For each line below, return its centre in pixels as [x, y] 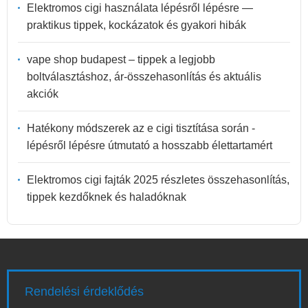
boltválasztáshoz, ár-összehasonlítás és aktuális [144, 76]
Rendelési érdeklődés [84, 291]
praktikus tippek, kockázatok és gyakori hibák [136, 25]
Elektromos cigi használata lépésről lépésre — [140, 8]
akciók [43, 93]
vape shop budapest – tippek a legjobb [121, 59]
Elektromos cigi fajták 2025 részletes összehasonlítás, [158, 179]
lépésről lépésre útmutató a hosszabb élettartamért [150, 145]
